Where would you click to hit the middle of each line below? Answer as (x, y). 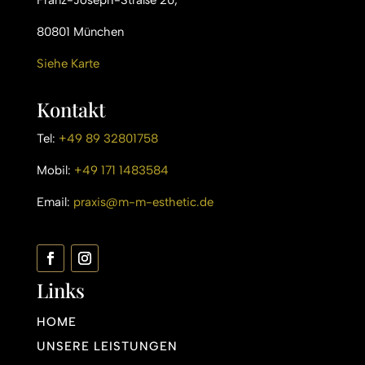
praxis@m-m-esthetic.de (143, 202)
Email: (55, 202)
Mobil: (55, 171)
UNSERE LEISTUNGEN (107, 347)
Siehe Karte (68, 64)
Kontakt (70, 110)
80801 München (80, 32)
